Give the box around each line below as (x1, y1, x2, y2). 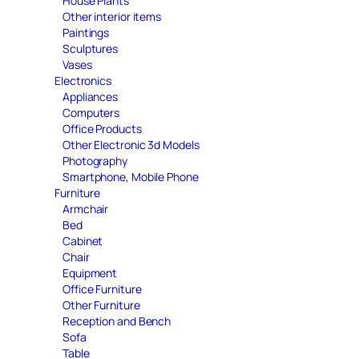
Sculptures (63, 40, 118, 56)
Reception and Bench (63, 313, 171, 329)
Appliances (63, 88, 118, 104)
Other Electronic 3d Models (63, 136, 200, 152)
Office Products (63, 120, 142, 136)
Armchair (63, 200, 109, 216)
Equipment (63, 264, 118, 280)
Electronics (54, 72, 111, 88)
